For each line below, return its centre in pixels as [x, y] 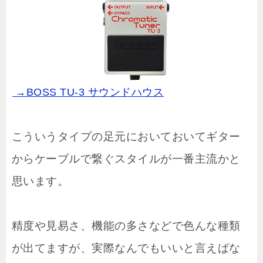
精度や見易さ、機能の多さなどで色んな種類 [126, 226]
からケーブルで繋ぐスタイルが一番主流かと [126, 159]
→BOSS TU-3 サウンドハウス [88, 92]
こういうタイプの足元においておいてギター [126, 137]
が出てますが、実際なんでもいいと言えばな [126, 248]
